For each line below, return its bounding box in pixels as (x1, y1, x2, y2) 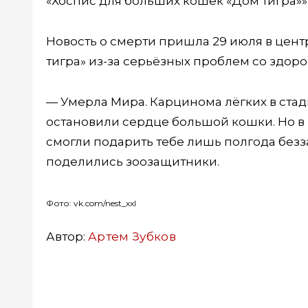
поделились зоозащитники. (46, 154, 219, 168)
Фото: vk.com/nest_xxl (46, 197, 136, 208)
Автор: (46, 229, 88, 243)
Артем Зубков (88, 229, 177, 243)
